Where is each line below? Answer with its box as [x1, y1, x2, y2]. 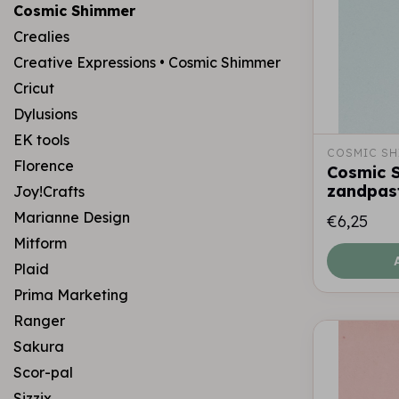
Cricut [13, 79, 54, 97]
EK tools [13, 131, 69, 149]
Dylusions [13, 105, 77, 123]
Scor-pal [13, 363, 73, 381]
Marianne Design [13, 208, 130, 226]
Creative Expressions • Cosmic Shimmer [13, 53, 281, 71]
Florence [13, 157, 74, 175]
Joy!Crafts [13, 183, 85, 200]
